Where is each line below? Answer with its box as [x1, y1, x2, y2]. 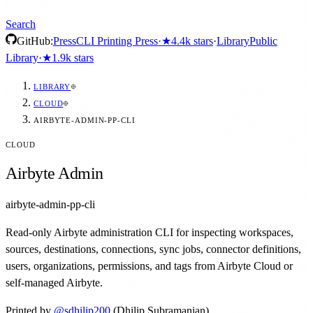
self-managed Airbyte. [6, 276, 103, 289]
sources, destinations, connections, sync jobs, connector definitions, [6, 242, 301, 255]
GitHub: [17, 35, 53, 47]
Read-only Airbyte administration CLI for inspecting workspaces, [6, 226, 293, 238]
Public [249, 35, 277, 47]
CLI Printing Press [76, 35, 158, 47]
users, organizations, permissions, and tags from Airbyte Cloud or [6, 259, 293, 272]
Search [6, 18, 36, 30]
